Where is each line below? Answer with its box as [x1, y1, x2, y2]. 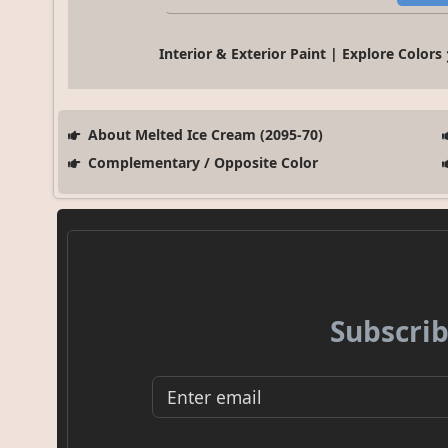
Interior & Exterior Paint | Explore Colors [159, 44, 443, 64]
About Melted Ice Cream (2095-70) [83, 125, 323, 145]
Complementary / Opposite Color [83, 153, 318, 173]
